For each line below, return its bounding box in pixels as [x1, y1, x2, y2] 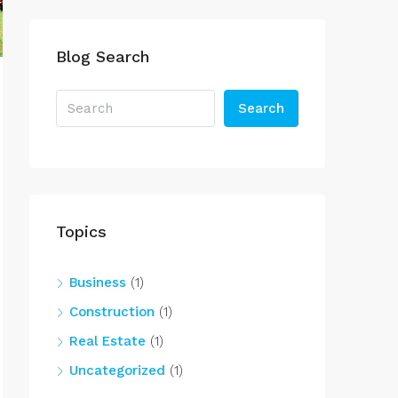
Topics [56, 222, 107, 241]
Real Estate [69, 333, 146, 349]
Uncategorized [69, 362, 165, 378]
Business [69, 275, 126, 291]
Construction [69, 304, 155, 320]
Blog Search [56, 47, 149, 66]
